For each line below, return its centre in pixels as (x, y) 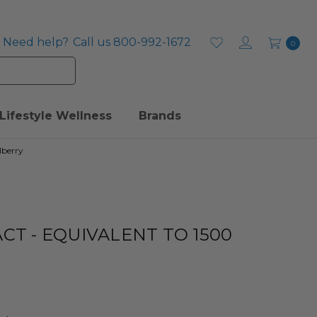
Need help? (36, 42)
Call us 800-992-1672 (132, 42)
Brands (160, 116)
